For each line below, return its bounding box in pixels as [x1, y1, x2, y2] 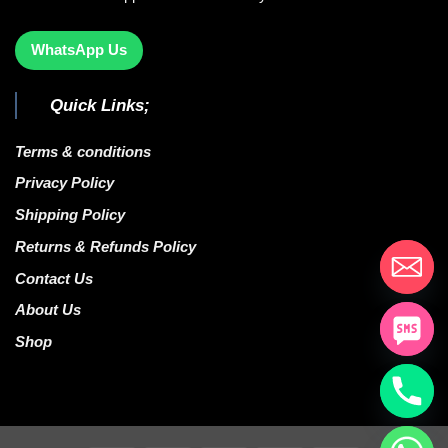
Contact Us [15, 270, 93, 287]
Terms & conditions [15, 143, 159, 160]
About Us [15, 302, 85, 319]
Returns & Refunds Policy [15, 238, 196, 255]
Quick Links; [49, 94, 150, 115]
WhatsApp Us [31, 41, 127, 58]
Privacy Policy [15, 175, 114, 192]
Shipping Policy [15, 207, 125, 224]
